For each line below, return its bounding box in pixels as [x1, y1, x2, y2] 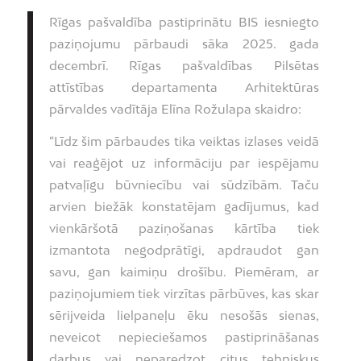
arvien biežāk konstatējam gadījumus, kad [48, 198, 319, 214]
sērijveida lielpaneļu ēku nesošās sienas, [48, 307, 319, 322]
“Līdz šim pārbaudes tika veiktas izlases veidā [48, 133, 319, 148]
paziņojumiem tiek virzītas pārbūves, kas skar [48, 285, 319, 301]
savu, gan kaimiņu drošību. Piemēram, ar [48, 263, 319, 279]
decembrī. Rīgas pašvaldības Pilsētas [48, 58, 319, 73]
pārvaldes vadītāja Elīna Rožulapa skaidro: [48, 102, 301, 117]
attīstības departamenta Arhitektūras [48, 80, 319, 95]
